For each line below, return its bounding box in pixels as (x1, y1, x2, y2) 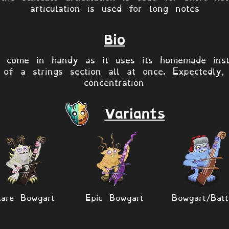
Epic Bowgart (85, 189, 144, 204)
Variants (104, 106, 165, 122)
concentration (84, 73, 144, 89)
